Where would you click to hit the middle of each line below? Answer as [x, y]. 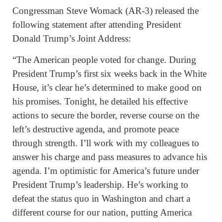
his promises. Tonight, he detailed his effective [100, 102]
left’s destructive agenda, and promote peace [96, 129]
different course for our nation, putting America [102, 213]
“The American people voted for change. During [104, 60]
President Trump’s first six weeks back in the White [110, 74]
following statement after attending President [97, 24]
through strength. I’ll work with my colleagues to [106, 143]
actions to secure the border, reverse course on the [106, 115]
